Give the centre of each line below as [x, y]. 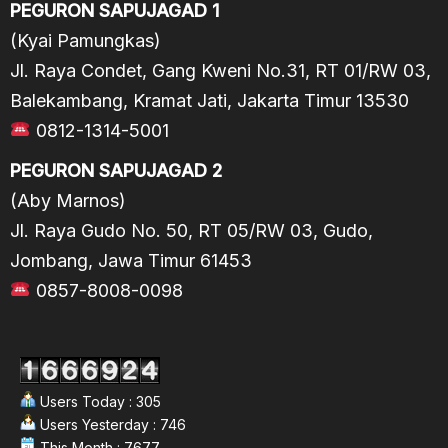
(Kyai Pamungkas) [85, 40]
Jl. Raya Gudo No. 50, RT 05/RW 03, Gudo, [191, 230]
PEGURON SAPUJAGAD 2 [116, 170]
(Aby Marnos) [68, 200]
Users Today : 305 [98, 401]
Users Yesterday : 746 [111, 424]
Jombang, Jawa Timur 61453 [131, 260]
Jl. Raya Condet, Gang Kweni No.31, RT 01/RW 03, [220, 70]
